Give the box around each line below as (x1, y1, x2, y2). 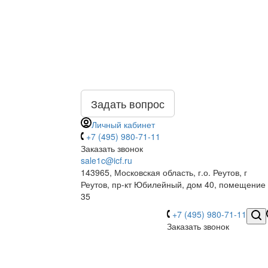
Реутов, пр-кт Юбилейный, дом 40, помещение (80, 178, 266, 190)
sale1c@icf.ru (80, 154, 132, 166)
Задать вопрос (90, 96, 165, 111)
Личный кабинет (91, 118, 155, 130)
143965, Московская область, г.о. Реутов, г (80, 166, 247, 178)
